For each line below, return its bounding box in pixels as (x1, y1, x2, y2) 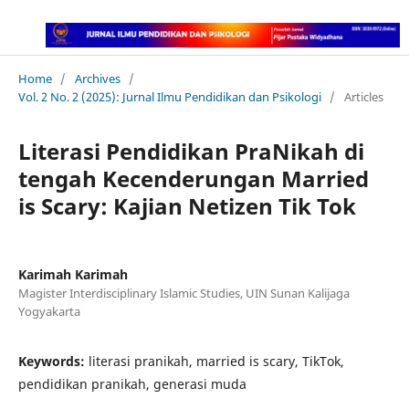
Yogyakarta (17, 302, 80, 320)
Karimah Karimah (17, 265, 128, 283)
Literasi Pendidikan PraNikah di (17, 135, 364, 166)
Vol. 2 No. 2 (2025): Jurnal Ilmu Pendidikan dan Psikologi (17, 88, 321, 105)
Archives (74, 69, 121, 87)
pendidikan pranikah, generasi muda (17, 374, 246, 393)
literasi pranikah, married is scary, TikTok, (88, 351, 344, 370)
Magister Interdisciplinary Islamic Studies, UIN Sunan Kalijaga (17, 284, 350, 301)
